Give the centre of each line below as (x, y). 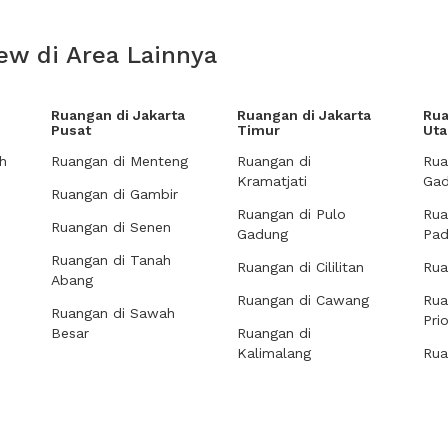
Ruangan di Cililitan (300, 267)
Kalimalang (274, 353)
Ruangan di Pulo (291, 214)
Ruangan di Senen (111, 227)
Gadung (262, 234)
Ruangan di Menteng (119, 161)
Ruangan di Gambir (114, 194)
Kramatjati (272, 181)
